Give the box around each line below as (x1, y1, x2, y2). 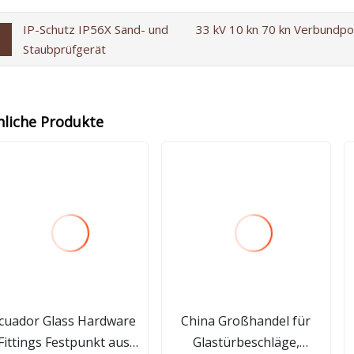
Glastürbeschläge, (192, 333, 299, 351)
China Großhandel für (181, 311, 311, 330)
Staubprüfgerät (22, 40, 106, 57)
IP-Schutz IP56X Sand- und (22, 21, 168, 37)
